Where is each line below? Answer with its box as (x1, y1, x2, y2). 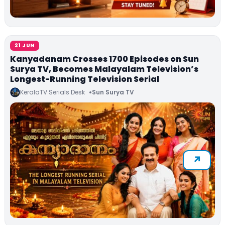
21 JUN (15, 41, 35, 49)
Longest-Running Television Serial (10, 73, 159, 85)
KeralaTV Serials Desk (20, 87, 85, 96)
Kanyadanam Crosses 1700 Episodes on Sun (10, 53, 199, 65)
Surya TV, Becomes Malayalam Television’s (10, 63, 198, 75)
